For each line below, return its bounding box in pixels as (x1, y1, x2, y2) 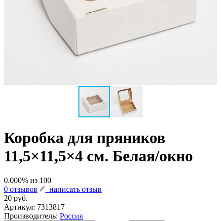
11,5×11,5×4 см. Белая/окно (4, 147, 193, 165)
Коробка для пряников (4, 129, 165, 147)
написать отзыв (45, 184, 102, 193)
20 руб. (4, 193, 28, 202)
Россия (60, 211, 83, 220)
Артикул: (4, 202, 37, 211)
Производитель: (4, 211, 60, 220)
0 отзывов (4, 184, 37, 193)
